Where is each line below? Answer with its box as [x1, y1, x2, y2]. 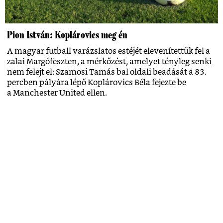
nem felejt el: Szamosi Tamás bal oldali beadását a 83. [7, 68, 207, 76]
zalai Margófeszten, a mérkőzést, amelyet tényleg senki [7, 57, 212, 66]
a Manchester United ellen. [7, 89, 107, 97]
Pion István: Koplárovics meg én [7, 29, 127, 40]
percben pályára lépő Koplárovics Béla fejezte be [7, 78, 186, 87]
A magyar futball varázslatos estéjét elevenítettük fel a [7, 47, 210, 55]
